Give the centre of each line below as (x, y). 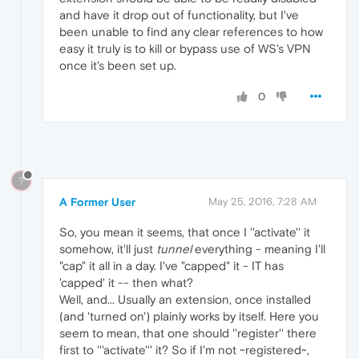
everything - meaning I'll (258, 248)
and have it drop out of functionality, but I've (179, 14)
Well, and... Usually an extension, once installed (185, 299)
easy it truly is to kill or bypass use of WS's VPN (185, 48)
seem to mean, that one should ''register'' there (188, 333)
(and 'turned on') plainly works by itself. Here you (189, 316)
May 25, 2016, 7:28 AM (262, 201)
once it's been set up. (118, 65)
